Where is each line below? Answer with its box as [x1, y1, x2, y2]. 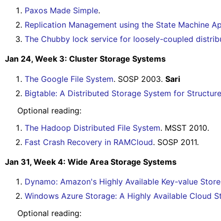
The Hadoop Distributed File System [25, 122, 160, 133]
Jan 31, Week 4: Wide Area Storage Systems [5, 156, 177, 167]
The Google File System [25, 74, 113, 84]
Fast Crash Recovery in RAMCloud [25, 137, 153, 147]
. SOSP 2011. [153, 137, 199, 147]
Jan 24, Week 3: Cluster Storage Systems [5, 54, 166, 64]
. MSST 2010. [160, 122, 209, 133]
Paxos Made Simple [25, 5, 98, 16]
